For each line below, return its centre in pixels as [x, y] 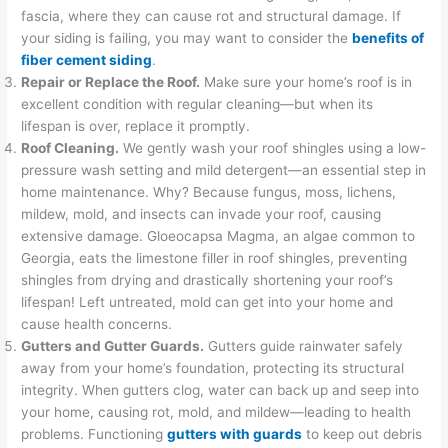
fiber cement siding [87, 59]
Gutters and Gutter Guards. [113, 345]
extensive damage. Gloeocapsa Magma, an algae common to [218, 235]
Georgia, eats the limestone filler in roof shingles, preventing [214, 257]
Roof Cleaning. [70, 147]
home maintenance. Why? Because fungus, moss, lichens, [209, 191]
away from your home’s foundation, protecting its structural [213, 367]
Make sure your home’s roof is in [306, 81]
